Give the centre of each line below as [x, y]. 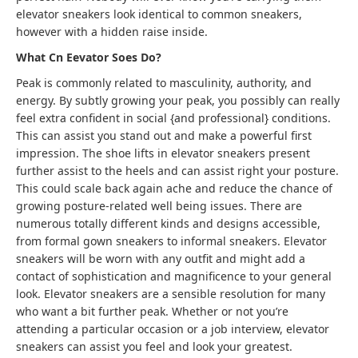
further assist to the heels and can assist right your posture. [177, 171]
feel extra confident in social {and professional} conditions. [173, 118]
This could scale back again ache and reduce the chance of [174, 188]
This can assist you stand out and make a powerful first [164, 135]
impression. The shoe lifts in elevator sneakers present [163, 153]
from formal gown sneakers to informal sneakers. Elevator [171, 241]
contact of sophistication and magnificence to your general [174, 276]
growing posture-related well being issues [130, 206]
